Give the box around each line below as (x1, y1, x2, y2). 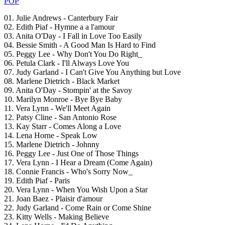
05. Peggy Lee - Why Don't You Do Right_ (4, 50, 142, 59)
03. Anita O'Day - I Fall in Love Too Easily (4, 32, 142, 41)
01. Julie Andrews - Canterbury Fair (4, 14, 118, 23)
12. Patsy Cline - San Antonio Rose (4, 113, 117, 122)
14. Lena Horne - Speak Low (4, 131, 97, 140)
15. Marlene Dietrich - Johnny (4, 140, 99, 149)
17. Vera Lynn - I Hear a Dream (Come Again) (4, 158, 152, 167)
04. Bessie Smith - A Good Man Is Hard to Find (4, 41, 156, 50)
